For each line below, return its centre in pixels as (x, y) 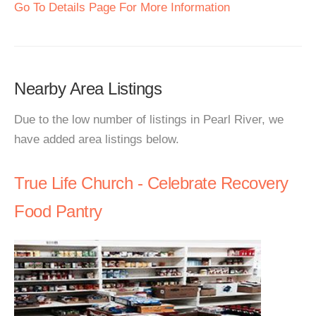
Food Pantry (58, 211)
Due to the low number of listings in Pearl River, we (149, 120)
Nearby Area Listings (88, 89)
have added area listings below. (97, 139)
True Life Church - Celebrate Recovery (151, 183)
